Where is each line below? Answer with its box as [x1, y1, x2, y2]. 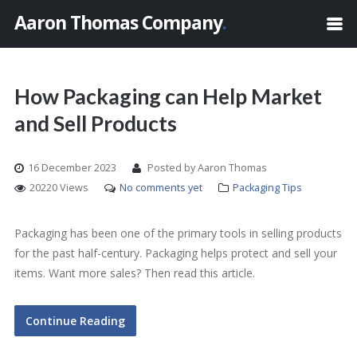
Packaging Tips [233, 181, 302, 194]
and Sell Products [14, 111, 177, 136]
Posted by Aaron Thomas [145, 161, 267, 175]
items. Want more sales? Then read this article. [14, 265, 255, 280]
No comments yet [120, 181, 202, 194]
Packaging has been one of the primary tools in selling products [14, 226, 342, 241]
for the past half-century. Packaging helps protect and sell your [14, 245, 337, 261]
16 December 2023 [28, 161, 116, 175]
